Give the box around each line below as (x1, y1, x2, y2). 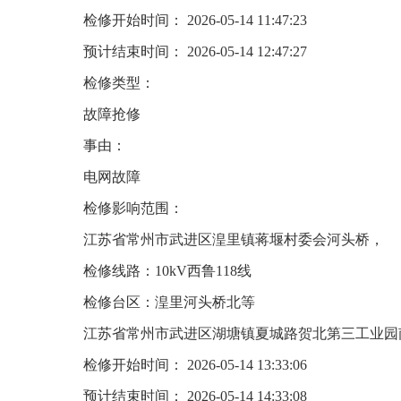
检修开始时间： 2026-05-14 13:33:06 (83, 357, 307, 372)
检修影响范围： (83, 200, 183, 216)
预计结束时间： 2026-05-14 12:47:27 (83, 44, 307, 59)
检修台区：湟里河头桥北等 (83, 294, 255, 310)
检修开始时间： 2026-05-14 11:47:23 (83, 13, 307, 28)
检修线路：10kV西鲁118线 (83, 263, 252, 278)
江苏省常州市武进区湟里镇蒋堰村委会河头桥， (83, 232, 384, 247)
